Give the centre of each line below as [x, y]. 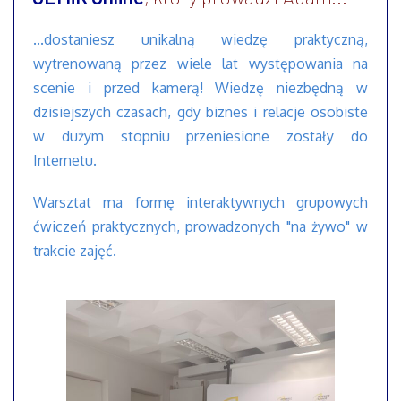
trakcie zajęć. [75, 250]
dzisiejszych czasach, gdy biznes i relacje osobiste [200, 111]
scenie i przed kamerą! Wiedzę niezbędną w [200, 87]
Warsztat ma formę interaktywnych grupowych [200, 202]
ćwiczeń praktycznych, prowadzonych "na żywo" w [200, 226]
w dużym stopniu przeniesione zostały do [200, 136]
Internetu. [65, 160]
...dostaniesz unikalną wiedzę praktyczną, [200, 39]
